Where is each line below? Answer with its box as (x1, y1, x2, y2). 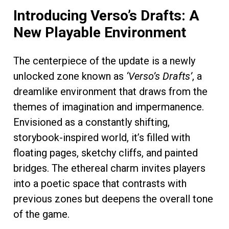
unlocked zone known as (13, 70, 126, 82)
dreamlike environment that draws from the (13, 85, 208, 98)
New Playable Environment (13, 24, 186, 41)
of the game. (13, 208, 70, 220)
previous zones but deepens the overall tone (13, 192, 213, 205)
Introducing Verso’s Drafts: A (13, 7, 199, 24)
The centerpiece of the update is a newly (13, 54, 195, 67)
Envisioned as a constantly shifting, (13, 116, 170, 128)
